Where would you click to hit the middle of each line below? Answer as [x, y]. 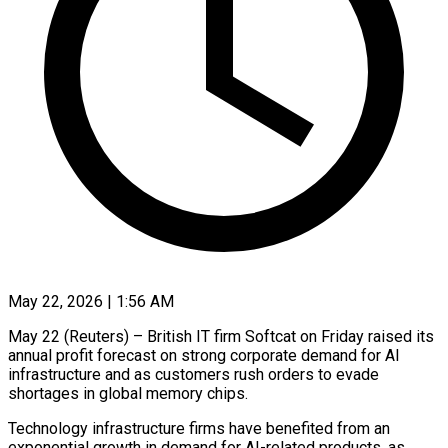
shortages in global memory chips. [128, 393]
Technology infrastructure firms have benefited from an [199, 428]
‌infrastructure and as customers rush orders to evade [193, 374]
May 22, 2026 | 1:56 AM [91, 301]
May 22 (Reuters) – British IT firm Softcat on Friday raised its [221, 336]
